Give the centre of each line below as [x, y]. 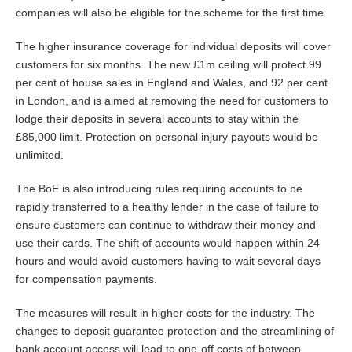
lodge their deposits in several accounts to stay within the [157, 119]
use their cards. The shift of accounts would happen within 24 [168, 243]
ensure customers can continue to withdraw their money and [166, 225]
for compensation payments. [86, 279]
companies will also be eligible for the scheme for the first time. [171, 13]
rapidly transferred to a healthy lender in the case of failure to [167, 207]
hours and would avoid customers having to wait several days [168, 261]
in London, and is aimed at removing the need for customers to [172, 101]
